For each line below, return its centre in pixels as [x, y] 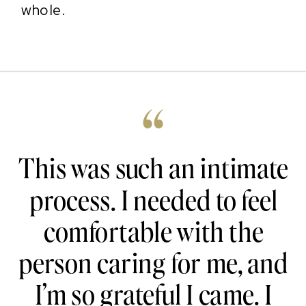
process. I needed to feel [153, 199]
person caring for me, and [154, 263]
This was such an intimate [154, 168]
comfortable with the [153, 231]
